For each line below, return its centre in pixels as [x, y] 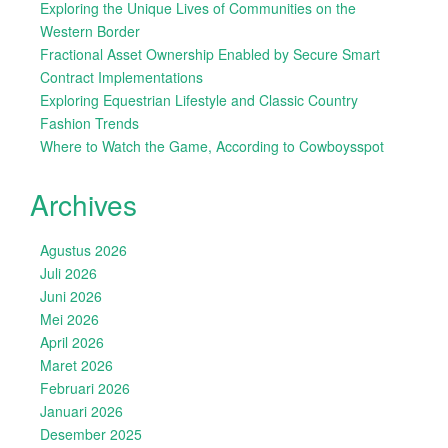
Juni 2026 [71, 296]
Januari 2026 [81, 411]
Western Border [90, 31]
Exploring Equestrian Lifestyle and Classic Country [199, 100]
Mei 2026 [69, 319]
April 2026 [72, 342]
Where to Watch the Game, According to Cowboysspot [212, 146]
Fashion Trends [89, 123]
